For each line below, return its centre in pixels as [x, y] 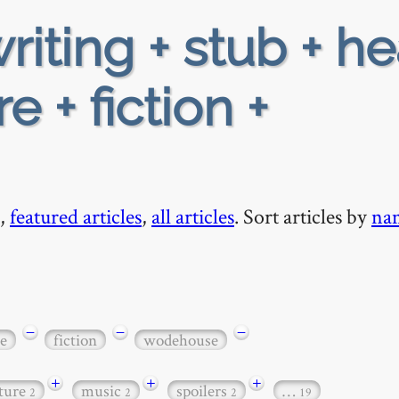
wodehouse [181, 339]
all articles [193, 216]
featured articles [76, 216]
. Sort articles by [303, 216]
